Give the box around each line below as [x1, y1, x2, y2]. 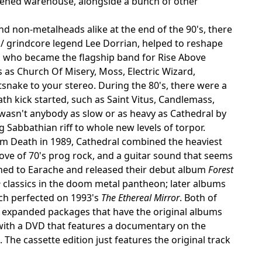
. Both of [180, 191, 217, 204]
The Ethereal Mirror [101, 191, 180, 204]
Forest [208, 163, 233, 176]
